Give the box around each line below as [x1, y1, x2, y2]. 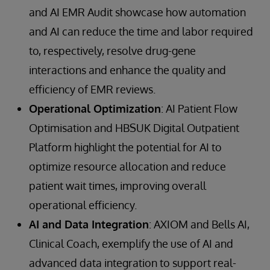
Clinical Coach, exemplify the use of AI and [29, 236, 233, 250]
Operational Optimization [29, 101, 161, 115]
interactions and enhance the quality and [29, 63, 226, 77]
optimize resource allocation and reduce [29, 159, 226, 173]
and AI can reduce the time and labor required [29, 24, 253, 38]
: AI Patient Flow [161, 101, 237, 115]
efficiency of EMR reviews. [29, 82, 155, 96]
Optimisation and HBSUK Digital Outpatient [29, 121, 239, 134]
